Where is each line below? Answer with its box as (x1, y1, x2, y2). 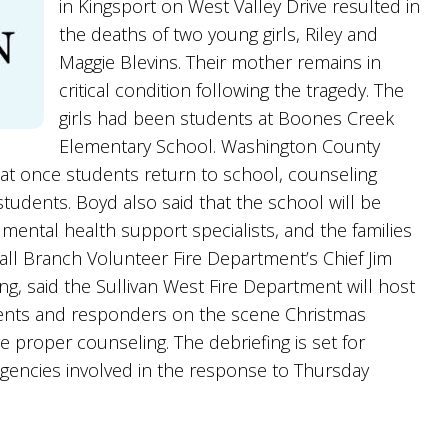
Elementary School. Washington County (59, 134, 380, 158)
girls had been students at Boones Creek (59, 106, 394, 130)
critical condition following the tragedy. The (59, 78, 404, 102)
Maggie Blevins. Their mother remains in (59, 50, 381, 74)
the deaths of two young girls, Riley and (59, 22, 378, 46)
